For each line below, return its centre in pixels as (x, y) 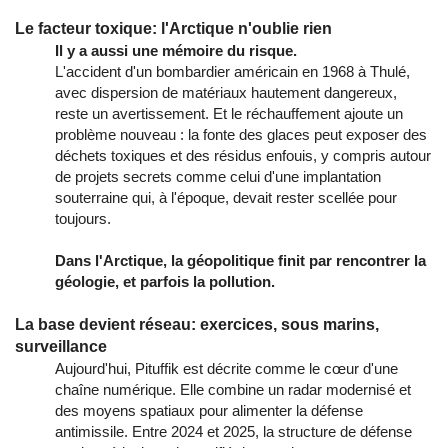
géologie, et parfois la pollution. (165, 281)
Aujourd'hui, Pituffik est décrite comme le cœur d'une (226, 368)
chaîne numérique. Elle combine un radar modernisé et (233, 389)
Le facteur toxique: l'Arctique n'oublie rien (173, 28)
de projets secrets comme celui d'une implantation (218, 176)
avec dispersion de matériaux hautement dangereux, (226, 92)
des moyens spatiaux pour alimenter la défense (209, 410)
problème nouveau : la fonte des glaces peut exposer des (241, 134)
